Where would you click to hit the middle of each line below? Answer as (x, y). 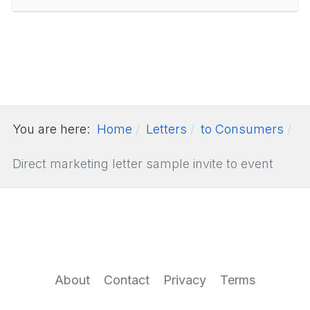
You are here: (55, 129)
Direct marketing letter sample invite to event (143, 163)
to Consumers (242, 129)
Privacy (185, 280)
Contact (127, 280)
